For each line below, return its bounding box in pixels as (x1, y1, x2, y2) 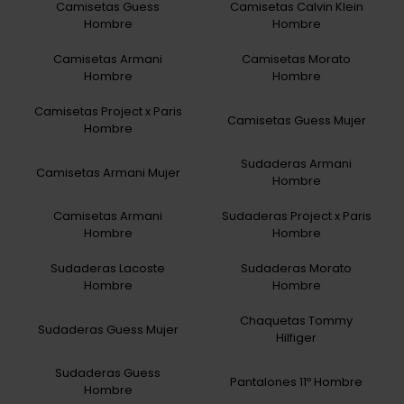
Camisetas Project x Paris (33, 103, 182, 121)
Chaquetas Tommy (240, 312, 353, 330)
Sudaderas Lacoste (50, 260, 165, 278)
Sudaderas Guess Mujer (37, 320, 179, 338)
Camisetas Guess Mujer (226, 111, 366, 129)
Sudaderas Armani (241, 155, 352, 173)
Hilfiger (276, 329, 317, 347)
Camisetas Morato (242, 50, 351, 69)
